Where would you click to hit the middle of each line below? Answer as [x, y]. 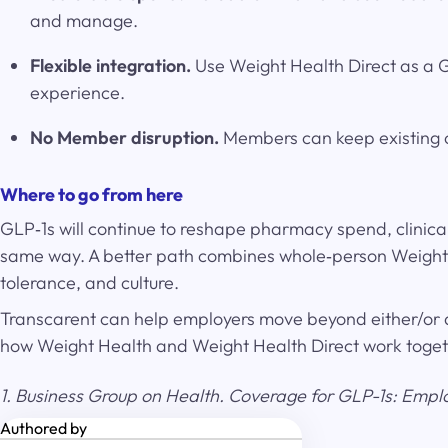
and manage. [84, 20]
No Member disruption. [124, 137]
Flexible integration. [110, 65]
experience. [77, 92]
